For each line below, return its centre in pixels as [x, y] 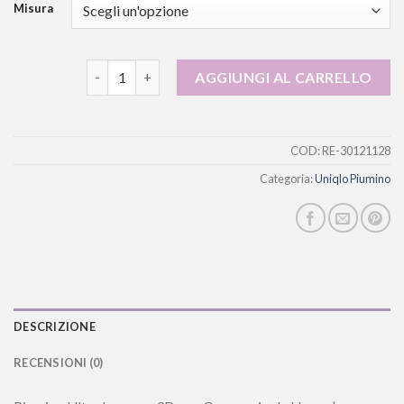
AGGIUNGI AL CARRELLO [284, 77]
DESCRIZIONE [55, 326]
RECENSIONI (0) [59, 362]
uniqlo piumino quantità [161, 69]
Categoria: [287, 178]
